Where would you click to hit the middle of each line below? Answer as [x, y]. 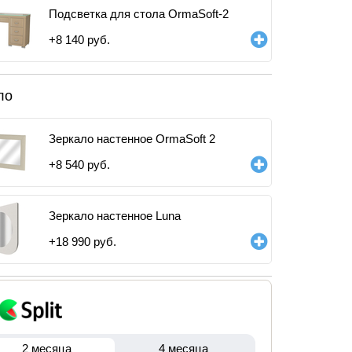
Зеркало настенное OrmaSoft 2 [132, 139]
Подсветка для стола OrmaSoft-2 [139, 14]
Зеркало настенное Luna [115, 216]
